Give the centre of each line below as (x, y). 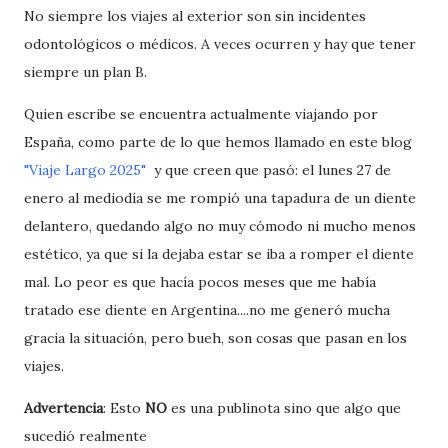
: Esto (124, 408)
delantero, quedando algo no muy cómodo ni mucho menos (220, 226)
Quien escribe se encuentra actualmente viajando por (201, 114)
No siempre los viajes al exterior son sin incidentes (195, 16)
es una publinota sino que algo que (284, 408)
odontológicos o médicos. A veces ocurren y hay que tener (220, 44)
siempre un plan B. (85, 72)
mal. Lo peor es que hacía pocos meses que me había (200, 282)
